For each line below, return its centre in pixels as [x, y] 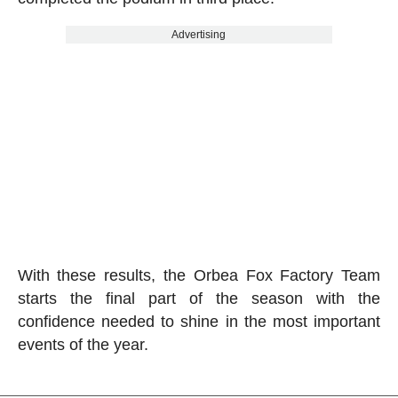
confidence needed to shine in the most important [199, 321]
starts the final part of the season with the [199, 298]
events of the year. [83, 344]
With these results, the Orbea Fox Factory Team [199, 275]
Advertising [199, 34]
